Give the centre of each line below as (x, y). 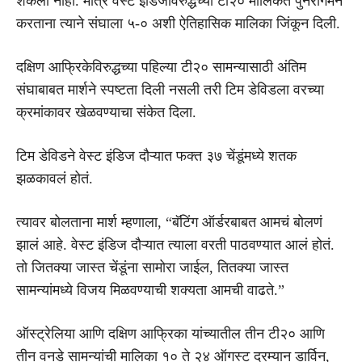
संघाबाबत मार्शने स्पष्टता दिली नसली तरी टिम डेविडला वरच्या (170, 89)
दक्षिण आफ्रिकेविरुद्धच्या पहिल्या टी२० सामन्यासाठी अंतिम (161, 67)
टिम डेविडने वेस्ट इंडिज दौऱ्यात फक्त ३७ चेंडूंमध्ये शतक (156, 156)
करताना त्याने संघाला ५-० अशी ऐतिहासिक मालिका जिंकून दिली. (178, 23)
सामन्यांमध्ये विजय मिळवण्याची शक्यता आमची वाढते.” (150, 290)
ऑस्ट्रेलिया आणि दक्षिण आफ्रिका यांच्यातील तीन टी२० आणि (170, 333)
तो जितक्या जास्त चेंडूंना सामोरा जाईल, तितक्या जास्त (152, 267)
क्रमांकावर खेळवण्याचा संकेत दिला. (106, 112)
